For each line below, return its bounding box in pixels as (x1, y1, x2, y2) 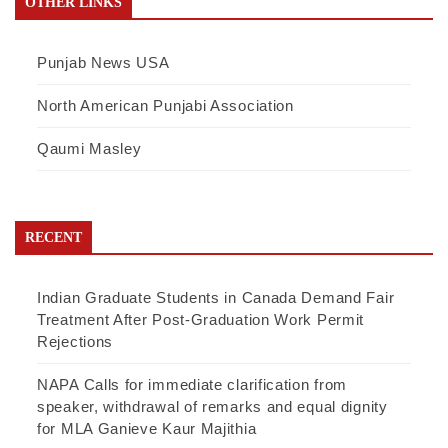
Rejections (37, 332, 113, 350)
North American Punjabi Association (37, 96, 294, 114)
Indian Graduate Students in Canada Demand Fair (37, 288, 395, 306)
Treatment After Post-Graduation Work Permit (37, 310, 365, 328)
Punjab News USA (37, 53, 170, 71)
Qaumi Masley (37, 139, 142, 157)
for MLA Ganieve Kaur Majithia (37, 419, 257, 437)
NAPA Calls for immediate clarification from (37, 375, 348, 393)
